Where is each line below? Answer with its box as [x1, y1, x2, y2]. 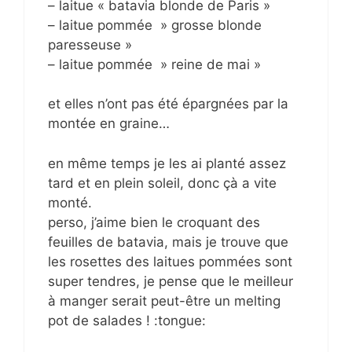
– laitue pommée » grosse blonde [48, 16, 262, 33]
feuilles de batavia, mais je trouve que [48, 233, 288, 250]
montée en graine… [48, 115, 170, 132]
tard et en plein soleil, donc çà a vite [48, 174, 277, 191]
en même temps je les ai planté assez [48, 155, 286, 171]
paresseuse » [48, 36, 132, 53]
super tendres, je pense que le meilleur [48, 273, 293, 289]
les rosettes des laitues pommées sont [48, 253, 292, 269]
